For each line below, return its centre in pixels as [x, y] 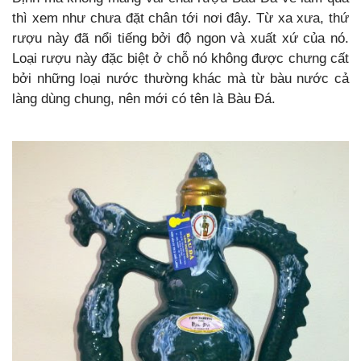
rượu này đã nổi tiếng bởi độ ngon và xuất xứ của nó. [180, 39]
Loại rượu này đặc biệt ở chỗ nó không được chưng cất [180, 59]
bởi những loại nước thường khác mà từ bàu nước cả [180, 79]
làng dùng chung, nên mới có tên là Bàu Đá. [146, 99]
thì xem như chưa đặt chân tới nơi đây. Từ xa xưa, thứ [180, 19]
